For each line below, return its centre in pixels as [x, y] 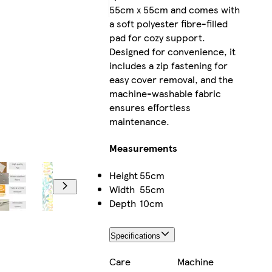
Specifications [135, 236]
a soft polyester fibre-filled [168, 24]
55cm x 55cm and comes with [174, 10]
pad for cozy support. [157, 38]
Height [123, 175]
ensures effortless [150, 107]
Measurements [143, 148]
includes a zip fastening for [168, 66]
